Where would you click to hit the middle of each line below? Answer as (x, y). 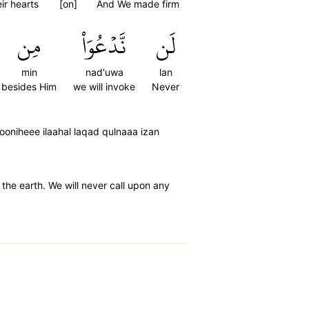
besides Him (29, 87)
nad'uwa (104, 72)
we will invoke (104, 87)
